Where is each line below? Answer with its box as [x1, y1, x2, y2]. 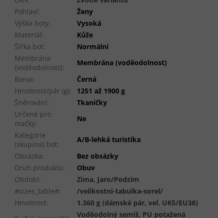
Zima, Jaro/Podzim [77, 175, 139, 184]
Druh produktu [15, 163, 63, 173]
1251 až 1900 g [77, 86, 125, 96]
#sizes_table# [15, 186, 59, 196]
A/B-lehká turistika [77, 135, 141, 145]
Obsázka [15, 151, 42, 161]
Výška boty [15, 18, 49, 28]
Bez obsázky [77, 151, 118, 161]
